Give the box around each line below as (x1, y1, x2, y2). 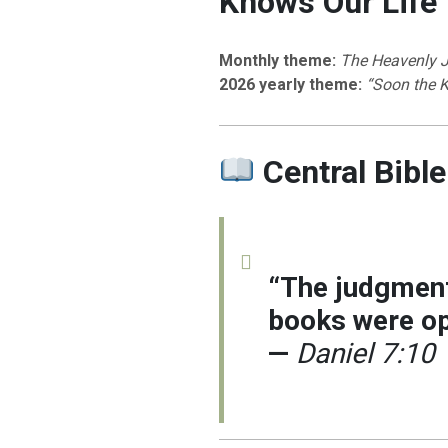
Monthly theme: (218, 51, 336, 71)
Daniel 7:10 (295, 336, 435, 370)
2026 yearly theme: (218, 75, 362, 95)
